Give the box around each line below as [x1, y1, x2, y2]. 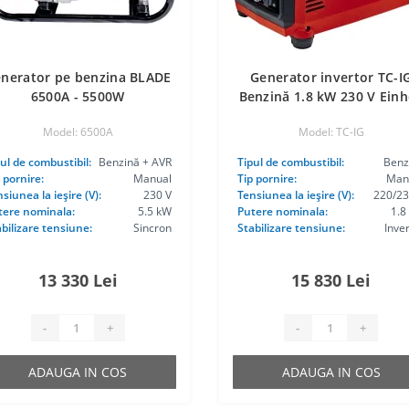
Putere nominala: [236, 204, 328, 219]
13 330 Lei [37, 269, 118, 291]
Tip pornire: [236, 171, 297, 186]
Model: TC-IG [298, 124, 364, 140]
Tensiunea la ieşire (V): [236, 187, 354, 203]
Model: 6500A [42, 124, 113, 140]
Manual [132, 171, 172, 186]
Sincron [132, 220, 172, 236]
